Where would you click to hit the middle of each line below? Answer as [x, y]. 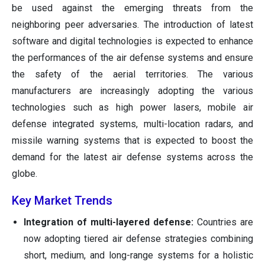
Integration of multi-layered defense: [109, 222]
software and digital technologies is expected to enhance [132, 41]
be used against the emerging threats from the [132, 8]
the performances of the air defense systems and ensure [132, 58]
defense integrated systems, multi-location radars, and [132, 124]
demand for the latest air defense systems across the [132, 157]
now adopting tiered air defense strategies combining [138, 239]
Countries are [223, 222]
